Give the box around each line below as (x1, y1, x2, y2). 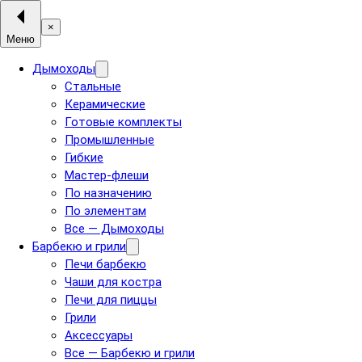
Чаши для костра (65, 275, 162, 289)
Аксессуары (65, 328, 133, 343)
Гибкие (65, 150, 103, 165)
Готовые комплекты (65, 115, 182, 129)
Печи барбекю (65, 257, 146, 271)
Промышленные (65, 133, 154, 147)
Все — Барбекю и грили (65, 346, 195, 360)
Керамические (65, 97, 145, 112)
